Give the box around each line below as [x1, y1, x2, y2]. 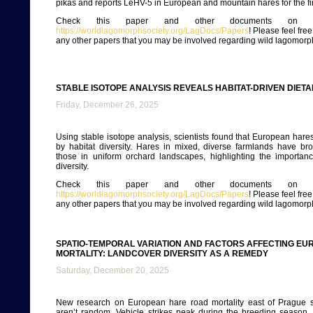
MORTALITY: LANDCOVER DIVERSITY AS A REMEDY [56, 249, 268, 259]
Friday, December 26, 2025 [56, 100, 159, 110]
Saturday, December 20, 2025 [56, 265, 169, 275]
